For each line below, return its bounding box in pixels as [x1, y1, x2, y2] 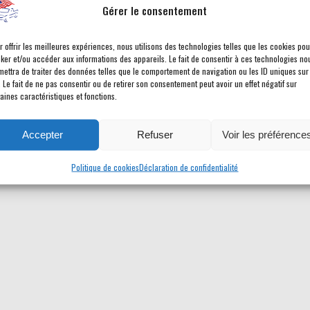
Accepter [22, 128, 64, 140]
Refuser [136, 128, 173, 140]
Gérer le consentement [102, 2, 208, 18]
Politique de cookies [71, 161, 140, 172]
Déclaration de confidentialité [139, 161, 239, 172]
